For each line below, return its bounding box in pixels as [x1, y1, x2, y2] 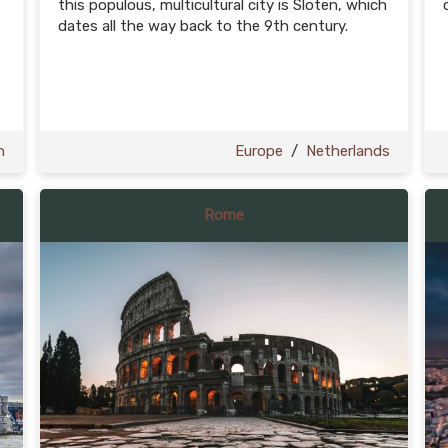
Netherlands [306, 142, 390, 160]
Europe [235, 142, 283, 160]
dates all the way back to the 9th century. [58, 17, 348, 35]
